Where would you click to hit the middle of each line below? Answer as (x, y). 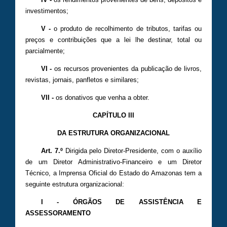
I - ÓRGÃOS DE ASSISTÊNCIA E (121, 202)
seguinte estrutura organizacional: (75, 184)
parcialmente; (45, 51)
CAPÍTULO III (113, 115)
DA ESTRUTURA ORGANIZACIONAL (113, 133)
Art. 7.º (52, 150)
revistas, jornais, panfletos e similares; (82, 80)
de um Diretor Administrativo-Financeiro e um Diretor (113, 162)
